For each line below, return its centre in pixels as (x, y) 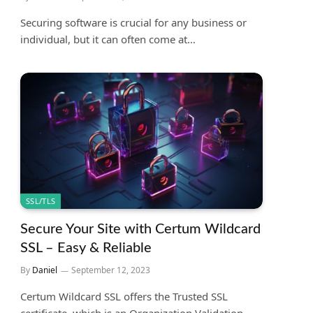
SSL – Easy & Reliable (86, 248)
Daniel (45, 270)
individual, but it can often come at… (108, 39)
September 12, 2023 (111, 270)
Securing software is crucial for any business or (133, 23)
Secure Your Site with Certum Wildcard (140, 230)
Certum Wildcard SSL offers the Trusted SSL (124, 297)
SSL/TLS (41, 201)
